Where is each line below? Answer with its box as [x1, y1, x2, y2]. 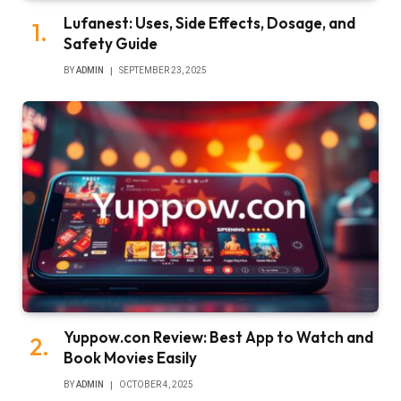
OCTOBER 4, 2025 [119, 380, 193, 390]
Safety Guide [64, 33, 158, 53]
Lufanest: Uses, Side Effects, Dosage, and [64, 13, 355, 32]
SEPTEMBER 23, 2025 [119, 64, 207, 75]
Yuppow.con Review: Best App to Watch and [64, 328, 373, 347]
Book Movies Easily [64, 348, 197, 368]
